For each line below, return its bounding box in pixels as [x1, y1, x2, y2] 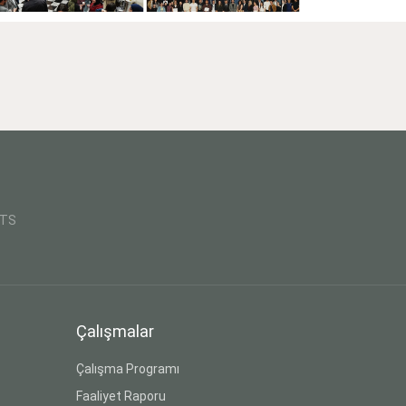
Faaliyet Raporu [75, 388, 166, 403]
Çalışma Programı [75, 361, 179, 376]
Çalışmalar [75, 321, 154, 341]
